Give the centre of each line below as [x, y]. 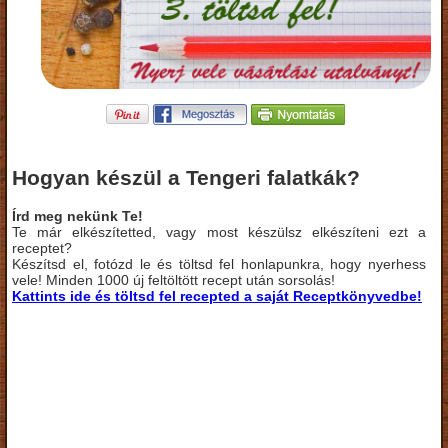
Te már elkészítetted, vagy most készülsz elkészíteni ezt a [219, 231]
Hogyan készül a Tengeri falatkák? [186, 178]
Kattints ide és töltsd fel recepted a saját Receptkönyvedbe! [217, 295]
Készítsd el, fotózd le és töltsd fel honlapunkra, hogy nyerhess [219, 263]
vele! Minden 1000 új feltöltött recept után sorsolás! [173, 279]
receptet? [42, 247]
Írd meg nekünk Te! [77, 215]
